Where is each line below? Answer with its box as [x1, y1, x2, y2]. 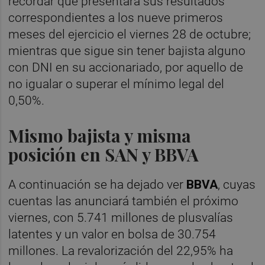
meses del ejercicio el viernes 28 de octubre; [8, 27, 251, 41]
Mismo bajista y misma [8, 123, 192, 147]
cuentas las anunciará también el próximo [8, 193, 239, 208]
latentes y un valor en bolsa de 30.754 [8, 227, 216, 241]
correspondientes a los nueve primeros [8, 10, 224, 25]
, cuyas [218, 177, 256, 192]
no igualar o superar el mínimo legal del [8, 76, 225, 91]
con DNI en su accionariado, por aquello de [8, 60, 244, 75]
